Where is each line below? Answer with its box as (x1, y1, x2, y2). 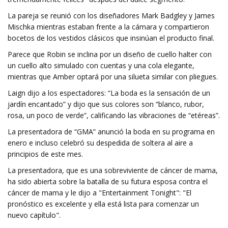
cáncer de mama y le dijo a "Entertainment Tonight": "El (8, 188, 191, 197)
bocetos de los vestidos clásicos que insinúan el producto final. (8, 33, 214, 43)
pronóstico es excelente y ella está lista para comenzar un (8, 199, 199, 209)
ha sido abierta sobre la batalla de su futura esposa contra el (8, 177, 208, 186)
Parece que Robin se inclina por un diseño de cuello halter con (8, 49, 212, 59)
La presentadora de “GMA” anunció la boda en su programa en (8, 127, 215, 136)
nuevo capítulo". (8, 210, 61, 220)
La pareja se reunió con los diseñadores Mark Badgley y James (8, 11, 215, 20)
